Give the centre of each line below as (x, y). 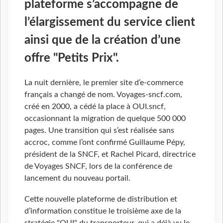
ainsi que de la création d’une (103, 40)
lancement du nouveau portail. (77, 178)
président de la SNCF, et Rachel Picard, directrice (110, 155)
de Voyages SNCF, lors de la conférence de (98, 167)
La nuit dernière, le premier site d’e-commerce (104, 83)
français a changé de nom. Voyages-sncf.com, (103, 95)
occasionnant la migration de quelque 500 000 (105, 119)
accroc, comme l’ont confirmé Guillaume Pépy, (105, 143)
